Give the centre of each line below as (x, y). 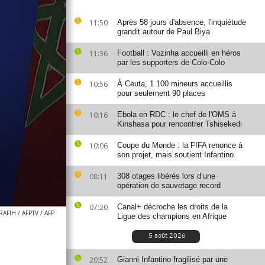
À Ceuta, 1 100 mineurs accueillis (175, 84)
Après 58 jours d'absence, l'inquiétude (182, 22)
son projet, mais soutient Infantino (175, 155)
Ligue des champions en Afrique (172, 216)
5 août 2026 (167, 236)
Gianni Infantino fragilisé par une (172, 259)
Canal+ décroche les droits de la (172, 207)
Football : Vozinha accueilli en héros (179, 53)
